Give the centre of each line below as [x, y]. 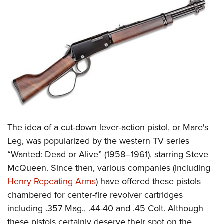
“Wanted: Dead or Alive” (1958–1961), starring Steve [108, 154]
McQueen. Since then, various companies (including [109, 167]
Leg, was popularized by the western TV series [98, 140]
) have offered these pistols [148, 181]
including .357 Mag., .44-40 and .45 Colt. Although [105, 208]
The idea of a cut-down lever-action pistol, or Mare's [108, 127]
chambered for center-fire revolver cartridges [95, 194]
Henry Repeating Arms [52, 181]
